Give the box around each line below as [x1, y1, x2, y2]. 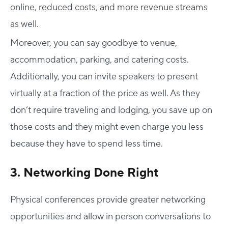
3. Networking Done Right [10, 164, 158, 181]
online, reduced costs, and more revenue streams [10, 1, 208, 13]
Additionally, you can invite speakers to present [10, 70, 198, 82]
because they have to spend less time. [10, 137, 163, 150]
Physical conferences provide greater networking [10, 193, 206, 206]
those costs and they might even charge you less [10, 121, 204, 133]
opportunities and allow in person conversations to [10, 210, 211, 222]
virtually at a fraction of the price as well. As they [10, 87, 200, 99]
